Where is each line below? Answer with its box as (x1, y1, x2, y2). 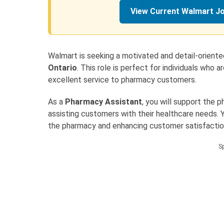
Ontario (48, 63, 77, 73)
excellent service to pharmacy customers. (48, 75, 196, 85)
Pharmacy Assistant (65, 97, 142, 107)
